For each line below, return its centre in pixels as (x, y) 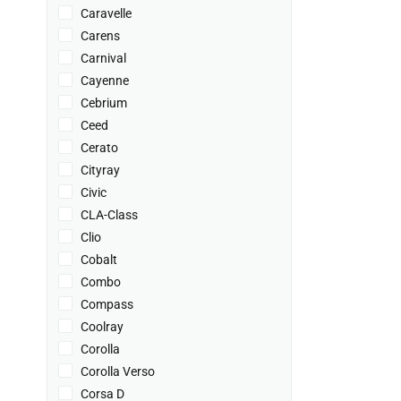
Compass (107, 304)
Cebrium (104, 103)
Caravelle (106, 13)
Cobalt (99, 260)
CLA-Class (109, 215)
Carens (100, 36)
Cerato (99, 148)
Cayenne (105, 81)
